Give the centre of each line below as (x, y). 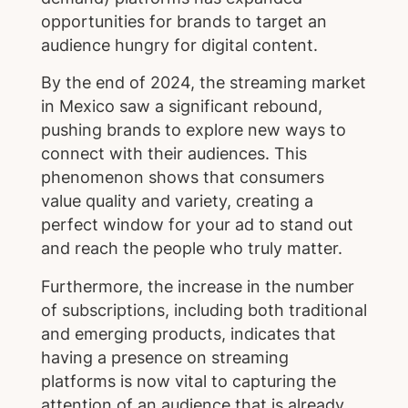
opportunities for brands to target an (184, 21)
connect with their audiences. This (173, 154)
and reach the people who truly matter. (191, 249)
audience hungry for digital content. (179, 45)
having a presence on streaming (164, 358)
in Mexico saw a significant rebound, (181, 107)
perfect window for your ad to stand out (197, 225)
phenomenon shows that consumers (182, 178)
